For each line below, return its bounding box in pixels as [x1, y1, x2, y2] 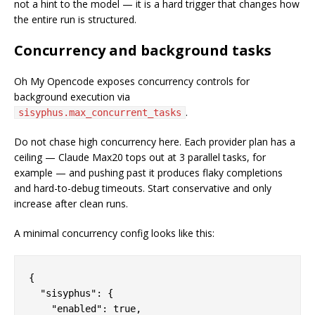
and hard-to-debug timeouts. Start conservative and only [14, 181, 271, 195]
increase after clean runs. [14, 197, 128, 211]
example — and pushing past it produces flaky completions [14, 166, 283, 180]
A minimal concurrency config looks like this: [14, 226, 214, 240]
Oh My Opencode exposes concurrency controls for [14, 75, 250, 89]
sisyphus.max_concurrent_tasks [18, 107, 181, 119]
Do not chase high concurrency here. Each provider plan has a [14, 135, 295, 149]
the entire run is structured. [14, 13, 136, 27]
